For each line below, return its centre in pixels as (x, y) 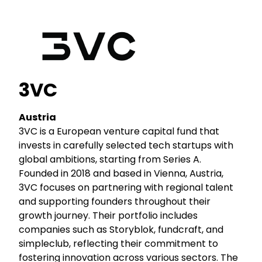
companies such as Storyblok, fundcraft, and (121, 229)
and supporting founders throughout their (115, 201)
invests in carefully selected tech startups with (126, 145)
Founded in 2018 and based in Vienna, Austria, (121, 173)
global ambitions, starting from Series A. (110, 159)
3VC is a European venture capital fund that (119, 131)
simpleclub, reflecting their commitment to (119, 243)
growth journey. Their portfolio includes (108, 215)
